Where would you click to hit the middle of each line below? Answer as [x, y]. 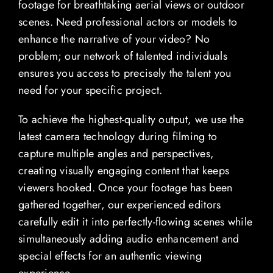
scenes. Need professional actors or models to [128, 22]
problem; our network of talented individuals [122, 56]
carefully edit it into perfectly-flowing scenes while [135, 222]
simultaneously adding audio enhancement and [129, 239]
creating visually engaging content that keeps [124, 171]
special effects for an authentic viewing [110, 256]
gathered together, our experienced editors [119, 205]
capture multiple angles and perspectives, [116, 154]
